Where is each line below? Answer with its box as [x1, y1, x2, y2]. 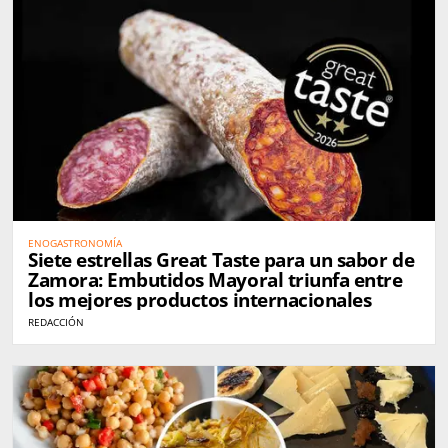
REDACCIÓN [28, 315, 84, 330]
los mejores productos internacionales [28, 287, 372, 314]
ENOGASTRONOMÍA [28, 236, 122, 251]
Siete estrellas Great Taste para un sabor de [28, 247, 415, 274]
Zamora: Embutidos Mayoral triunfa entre [28, 267, 403, 294]
